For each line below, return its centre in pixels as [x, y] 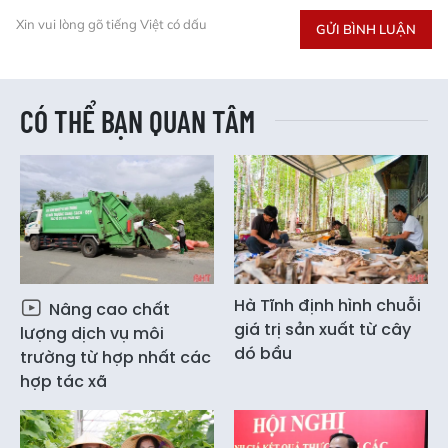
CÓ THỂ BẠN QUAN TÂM [137, 121]
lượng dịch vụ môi [92, 334]
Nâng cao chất [107, 310]
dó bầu [263, 354]
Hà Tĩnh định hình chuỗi [327, 306]
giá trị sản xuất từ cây [322, 330]
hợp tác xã [63, 382]
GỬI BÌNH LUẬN [366, 29]
